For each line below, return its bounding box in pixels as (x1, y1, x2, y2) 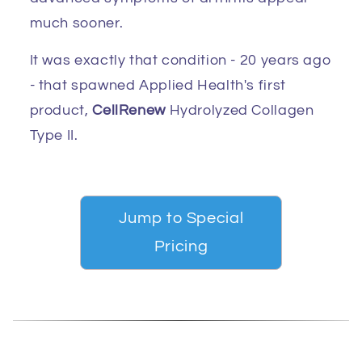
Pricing (154, 238, 208, 255)
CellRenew (92, 103, 166, 119)
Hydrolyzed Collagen (165, 103, 314, 119)
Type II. (29, 128, 82, 144)
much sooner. (29, 15, 124, 31)
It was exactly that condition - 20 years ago (29, 53, 332, 69)
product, (29, 103, 93, 119)
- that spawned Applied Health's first (29, 78, 286, 94)
